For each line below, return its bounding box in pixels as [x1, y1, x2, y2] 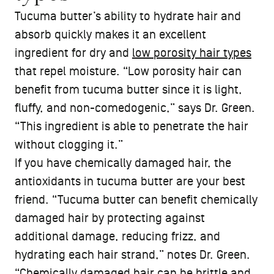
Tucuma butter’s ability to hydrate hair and [15, 10, 241, 24]
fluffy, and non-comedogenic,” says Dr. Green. [15, 102, 255, 116]
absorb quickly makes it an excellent [15, 28, 206, 42]
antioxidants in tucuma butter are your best [15, 175, 245, 189]
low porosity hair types [132, 46, 251, 61]
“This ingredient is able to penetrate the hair [15, 120, 248, 134]
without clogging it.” [15, 138, 126, 152]
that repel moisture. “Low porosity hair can [15, 65, 242, 79]
